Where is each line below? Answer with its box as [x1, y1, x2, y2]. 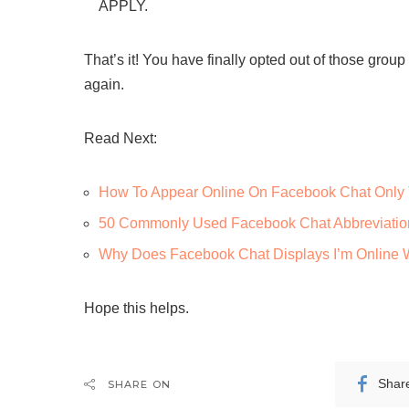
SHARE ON [108, 377, 171, 391]
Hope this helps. [84, 299, 189, 316]
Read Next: [84, 130, 157, 146]
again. [84, 76, 124, 92]
